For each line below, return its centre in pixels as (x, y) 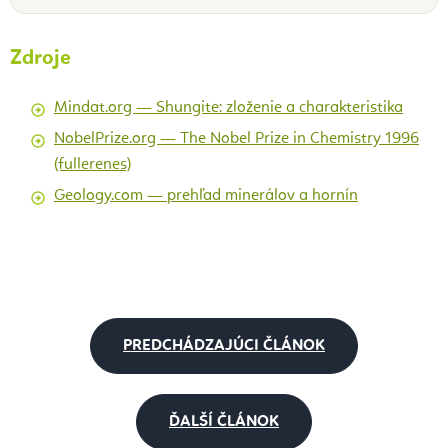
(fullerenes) (92, 165)
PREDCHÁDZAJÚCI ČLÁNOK (224, 346)
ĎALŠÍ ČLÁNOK (224, 422)
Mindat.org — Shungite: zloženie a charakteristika (228, 108)
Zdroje (40, 59)
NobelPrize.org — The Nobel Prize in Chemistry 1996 (236, 139)
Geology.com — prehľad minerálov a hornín (206, 196)
